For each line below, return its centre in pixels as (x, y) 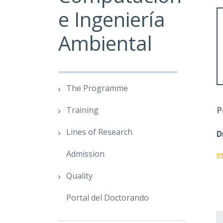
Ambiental (105, 43)
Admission (85, 154)
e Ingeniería (112, 19)
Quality (79, 176)
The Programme (97, 88)
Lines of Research (99, 132)
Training (82, 110)
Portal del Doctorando (108, 198)
